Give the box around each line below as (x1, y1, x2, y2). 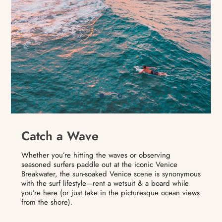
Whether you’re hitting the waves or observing (21, 150, 170, 161)
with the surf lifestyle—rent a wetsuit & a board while (21, 178, 189, 189)
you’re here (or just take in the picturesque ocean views (21, 187, 200, 199)
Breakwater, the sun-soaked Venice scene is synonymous (21, 168, 201, 180)
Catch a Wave (21, 127, 99, 145)
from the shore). (21, 197, 73, 208)
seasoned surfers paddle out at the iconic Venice (21, 159, 177, 170)
